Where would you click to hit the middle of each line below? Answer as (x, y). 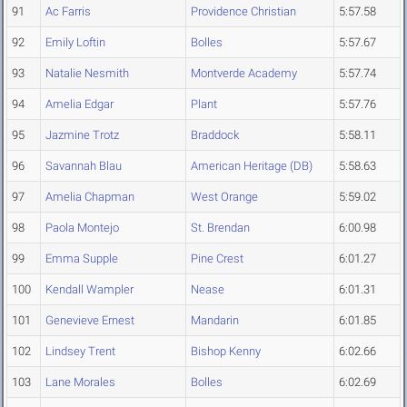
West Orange (224, 197)
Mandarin (215, 321)
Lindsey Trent (80, 352)
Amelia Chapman (90, 197)
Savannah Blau (84, 166)
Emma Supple (82, 259)
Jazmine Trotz (82, 135)
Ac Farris (68, 12)
